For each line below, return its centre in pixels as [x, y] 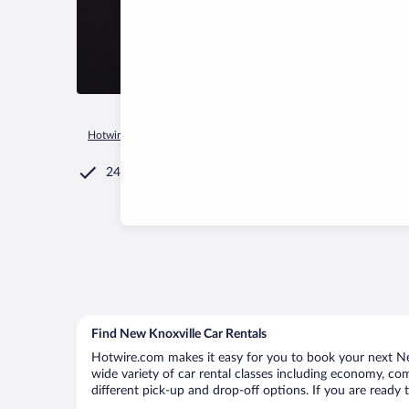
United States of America [293, 135]
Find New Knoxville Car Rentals [179, 334]
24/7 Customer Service [171, 173]
